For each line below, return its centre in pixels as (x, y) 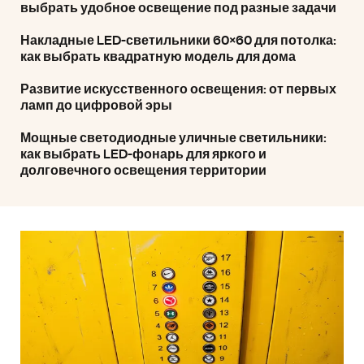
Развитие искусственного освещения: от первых (178, 89)
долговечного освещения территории (143, 171)
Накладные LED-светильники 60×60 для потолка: (178, 41)
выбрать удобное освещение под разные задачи (178, 8)
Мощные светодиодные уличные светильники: (173, 138)
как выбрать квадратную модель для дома (158, 57)
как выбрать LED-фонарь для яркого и (143, 154)
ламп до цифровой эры (96, 106)
